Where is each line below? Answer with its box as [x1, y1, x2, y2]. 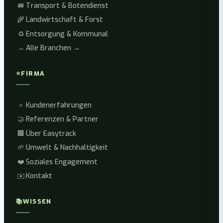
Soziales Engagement [26, 157, 98, 167]
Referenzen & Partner [26, 114, 99, 124]
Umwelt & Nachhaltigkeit [26, 143, 108, 153]
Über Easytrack [26, 128, 76, 138]
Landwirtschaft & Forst [26, 15, 103, 25]
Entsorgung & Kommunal [26, 29, 108, 39]
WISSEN [23, 197, 52, 206]
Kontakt [26, 171, 52, 181]
